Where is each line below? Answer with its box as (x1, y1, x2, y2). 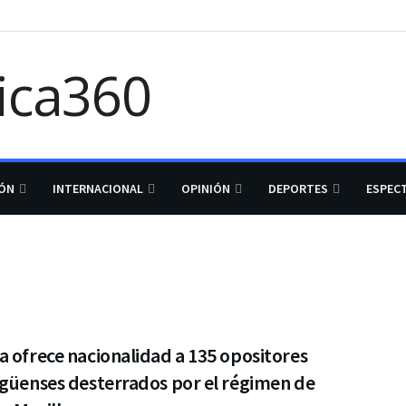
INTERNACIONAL (53, 180, 143, 197)
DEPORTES (268, 180, 328, 197)
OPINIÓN (181, 180, 230, 197)
